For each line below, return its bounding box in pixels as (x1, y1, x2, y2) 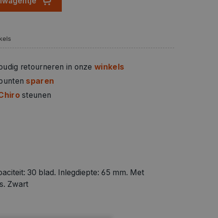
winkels (94, 62, 125, 72)
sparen (26, 76, 54, 86)
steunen (19, 91, 52, 100)
